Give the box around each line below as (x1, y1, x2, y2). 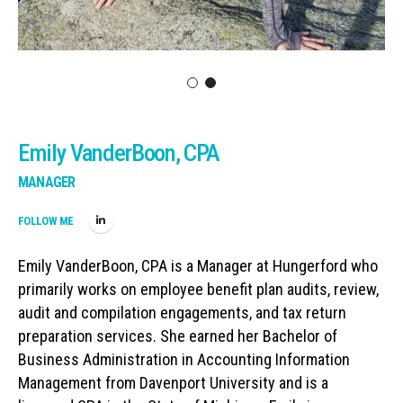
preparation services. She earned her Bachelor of (18, 326, 337, 345)
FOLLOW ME (18, 213, 74, 228)
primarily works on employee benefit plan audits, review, (18, 279, 379, 299)
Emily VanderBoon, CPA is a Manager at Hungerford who (18, 255, 378, 275)
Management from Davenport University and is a (18, 372, 328, 392)
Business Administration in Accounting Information (18, 349, 350, 369)
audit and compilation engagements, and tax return (18, 302, 346, 322)
